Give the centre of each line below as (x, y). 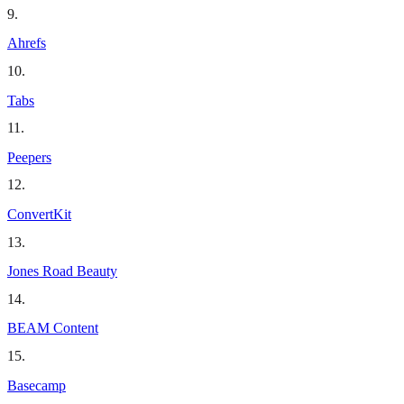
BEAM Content (53, 328)
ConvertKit (39, 214)
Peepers (29, 157)
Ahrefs (27, 43)
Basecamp (37, 385)
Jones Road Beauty (62, 271)
